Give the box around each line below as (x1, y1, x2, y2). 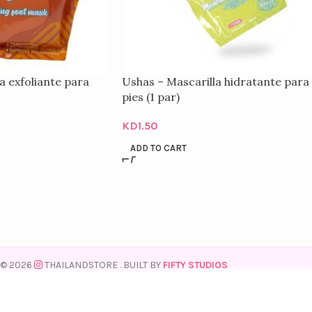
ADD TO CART (130, 143, 187, 153)
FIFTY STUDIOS (162, 259, 228, 271)
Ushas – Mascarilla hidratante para (121, 75, 309, 88)
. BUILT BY (119, 259, 163, 271)
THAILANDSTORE (44, 259, 120, 271)
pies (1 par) (121, 90, 180, 104)
